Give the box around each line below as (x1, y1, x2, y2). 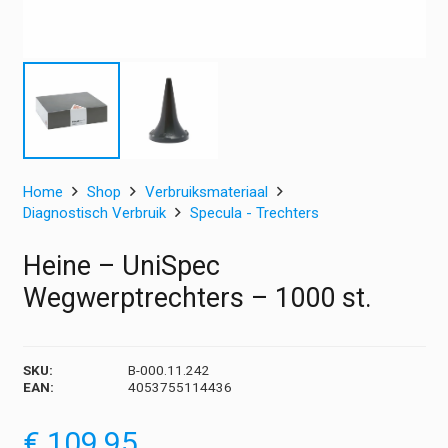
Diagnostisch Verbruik (22, 203, 166, 222)
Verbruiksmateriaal (144, 182, 268, 201)
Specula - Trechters (189, 203, 319, 222)
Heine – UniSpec (22, 249, 220, 282)
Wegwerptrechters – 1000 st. (22, 281, 372, 314)
